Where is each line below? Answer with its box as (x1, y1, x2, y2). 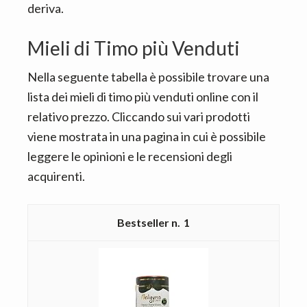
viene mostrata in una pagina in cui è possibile (27, 129, 266, 144)
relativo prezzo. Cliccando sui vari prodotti (27, 109, 250, 124)
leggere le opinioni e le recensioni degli (27, 149, 232, 164)
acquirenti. (27, 169, 85, 184)
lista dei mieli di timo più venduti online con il (27, 89, 258, 104)
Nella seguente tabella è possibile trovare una (27, 69, 269, 84)
